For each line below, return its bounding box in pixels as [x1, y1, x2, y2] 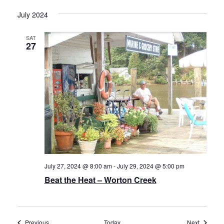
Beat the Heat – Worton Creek [44, 174, 156, 186]
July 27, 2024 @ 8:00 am [44, 161, 112, 170]
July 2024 [17, 9, 48, 19]
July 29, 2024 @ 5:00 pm [116, 161, 184, 170]
